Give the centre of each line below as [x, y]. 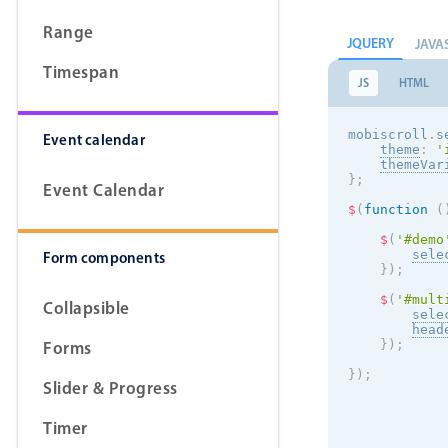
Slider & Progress [110, 388]
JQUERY [370, 43]
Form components [104, 258]
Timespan [81, 72]
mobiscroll [388, 135]
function [396, 210]
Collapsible [86, 308]
